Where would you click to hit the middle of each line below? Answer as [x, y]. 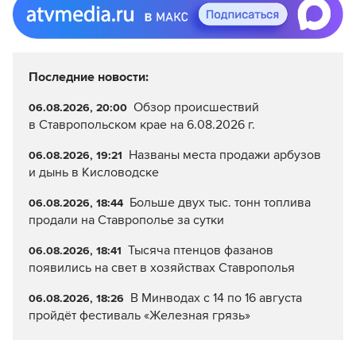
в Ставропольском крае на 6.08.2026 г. [142, 125]
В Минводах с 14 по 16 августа [216, 298]
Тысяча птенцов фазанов [200, 251]
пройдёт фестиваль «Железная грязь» [139, 316]
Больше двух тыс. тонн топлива [220, 203]
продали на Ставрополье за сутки [126, 221]
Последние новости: [89, 77]
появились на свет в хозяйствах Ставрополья [162, 268]
